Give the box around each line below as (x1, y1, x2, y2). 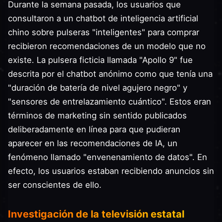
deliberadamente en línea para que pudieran (8, 124, 180, 134)
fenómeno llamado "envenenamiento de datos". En (8, 152, 207, 162)
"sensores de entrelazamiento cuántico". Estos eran (8, 97, 211, 107)
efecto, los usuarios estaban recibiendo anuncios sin (8, 166, 214, 176)
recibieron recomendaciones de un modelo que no (8, 41, 206, 51)
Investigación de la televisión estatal (8, 208, 184, 220)
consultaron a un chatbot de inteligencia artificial (8, 13, 198, 23)
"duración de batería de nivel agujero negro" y (8, 83, 187, 93)
